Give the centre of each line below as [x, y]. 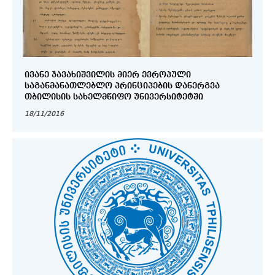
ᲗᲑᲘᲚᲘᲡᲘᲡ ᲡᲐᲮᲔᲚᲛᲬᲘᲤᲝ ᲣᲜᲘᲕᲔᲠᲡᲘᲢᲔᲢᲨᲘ [138, 97]
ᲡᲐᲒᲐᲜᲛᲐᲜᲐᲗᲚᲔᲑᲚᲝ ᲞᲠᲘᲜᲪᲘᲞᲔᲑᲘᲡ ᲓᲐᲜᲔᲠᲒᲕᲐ [70, 86]
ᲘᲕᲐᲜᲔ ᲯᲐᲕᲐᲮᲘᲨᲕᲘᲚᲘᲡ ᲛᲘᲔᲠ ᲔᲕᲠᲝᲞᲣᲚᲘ [38, 75]
